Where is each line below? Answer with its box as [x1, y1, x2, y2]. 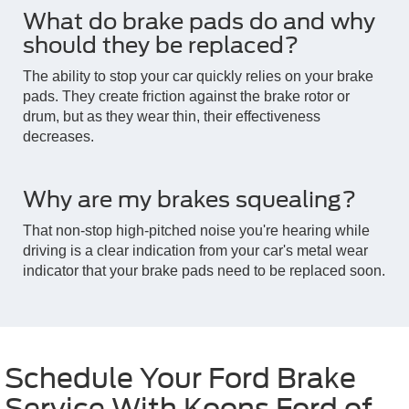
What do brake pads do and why [23, 8, 375, 36]
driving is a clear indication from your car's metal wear [23, 243, 368, 259]
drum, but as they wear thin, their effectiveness [23, 109, 320, 125]
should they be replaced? [23, 32, 299, 59]
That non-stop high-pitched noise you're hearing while [23, 223, 370, 239]
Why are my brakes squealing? [23, 186, 356, 214]
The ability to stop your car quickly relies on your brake [23, 68, 373, 85]
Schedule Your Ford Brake [5, 362, 356, 395]
